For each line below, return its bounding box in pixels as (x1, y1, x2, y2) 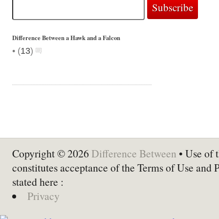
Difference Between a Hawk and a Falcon (12, 33, 120, 42)
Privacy (27, 189, 60, 203)
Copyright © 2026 (12, 146, 91, 160)
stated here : (12, 175, 64, 189)
